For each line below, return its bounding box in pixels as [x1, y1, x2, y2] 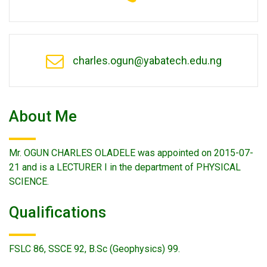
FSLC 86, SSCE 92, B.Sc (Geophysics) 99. [9, 243, 180, 254]
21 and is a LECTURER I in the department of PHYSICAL [9, 162, 241, 173]
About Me [9, 107, 77, 125]
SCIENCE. [9, 176, 49, 187]
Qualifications [9, 203, 106, 221]
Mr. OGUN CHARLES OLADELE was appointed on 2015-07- [9, 147, 253, 159]
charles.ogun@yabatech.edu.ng [72, 54, 222, 67]
